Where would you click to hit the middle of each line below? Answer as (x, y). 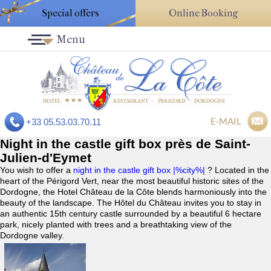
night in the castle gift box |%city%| (140, 170)
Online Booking (203, 13)
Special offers (70, 13)
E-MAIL (226, 121)
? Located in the (238, 170)
